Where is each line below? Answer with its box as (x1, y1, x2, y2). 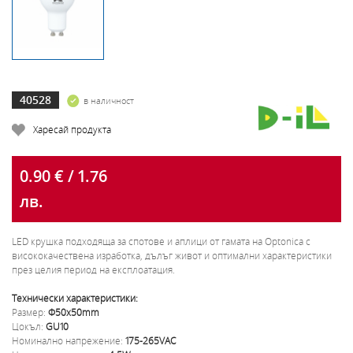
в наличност (84, 94, 134, 106)
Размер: (12, 305, 48, 318)
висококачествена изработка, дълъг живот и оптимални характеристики (12, 248, 332, 262)
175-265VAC (125, 333, 176, 347)
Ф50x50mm (48, 305, 99, 318)
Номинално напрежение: (12, 333, 125, 347)
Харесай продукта (33, 122, 111, 136)
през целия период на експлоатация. (12, 262, 175, 276)
